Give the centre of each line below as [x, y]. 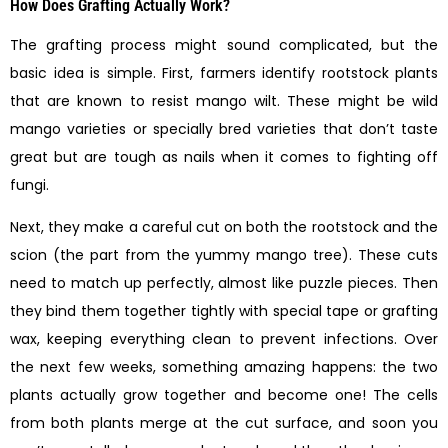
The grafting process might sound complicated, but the [224, 44]
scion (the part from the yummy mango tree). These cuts [224, 255]
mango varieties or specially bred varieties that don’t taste [224, 128]
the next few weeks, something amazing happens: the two [224, 367]
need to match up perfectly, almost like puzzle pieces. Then [224, 283]
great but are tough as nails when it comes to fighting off [224, 156]
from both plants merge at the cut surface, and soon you [224, 423]
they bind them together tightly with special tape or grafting [224, 311]
